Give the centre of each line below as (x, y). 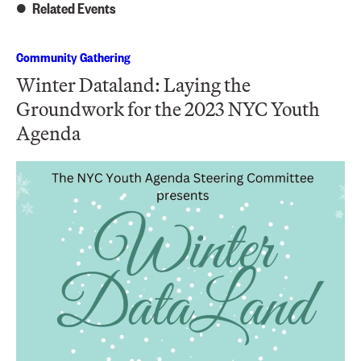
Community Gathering (73, 57)
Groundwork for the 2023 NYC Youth (168, 109)
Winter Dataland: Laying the (133, 85)
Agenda (48, 133)
